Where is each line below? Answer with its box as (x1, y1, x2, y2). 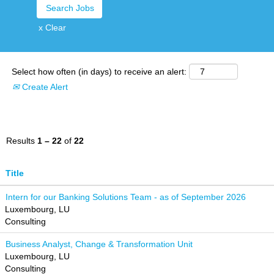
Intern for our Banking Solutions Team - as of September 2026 (6, 192, 246, 202)
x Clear (39, 23, 66, 32)
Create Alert (20, 82, 68, 92)
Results (6, 136, 37, 146)
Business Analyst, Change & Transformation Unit (6, 239, 193, 249)
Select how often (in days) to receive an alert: (12, 67, 187, 76)
